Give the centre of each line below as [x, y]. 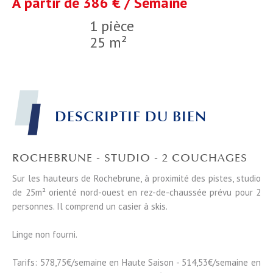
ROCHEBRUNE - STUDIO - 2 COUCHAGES [130, 158]
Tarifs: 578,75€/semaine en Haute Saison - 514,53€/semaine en [136, 263]
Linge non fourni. [45, 235]
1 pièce [112, 26]
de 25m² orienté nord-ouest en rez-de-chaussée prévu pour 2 [136, 193]
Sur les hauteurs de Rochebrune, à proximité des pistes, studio [136, 179]
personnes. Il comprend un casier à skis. [90, 207]
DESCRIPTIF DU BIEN [131, 117]
